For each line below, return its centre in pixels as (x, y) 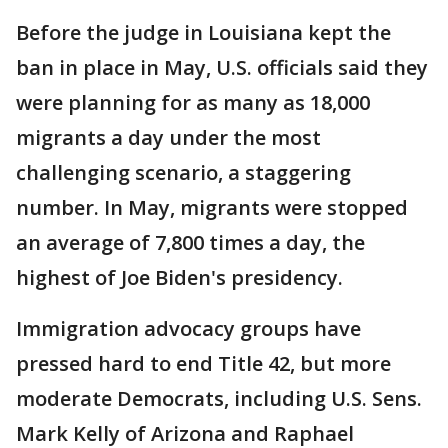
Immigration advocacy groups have (188, 328)
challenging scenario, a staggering (183, 172)
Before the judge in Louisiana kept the (203, 32)
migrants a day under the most (168, 137)
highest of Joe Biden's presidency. (179, 277)
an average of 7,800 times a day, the (190, 242)
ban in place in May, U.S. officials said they (222, 67)
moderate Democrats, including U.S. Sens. (219, 398)
